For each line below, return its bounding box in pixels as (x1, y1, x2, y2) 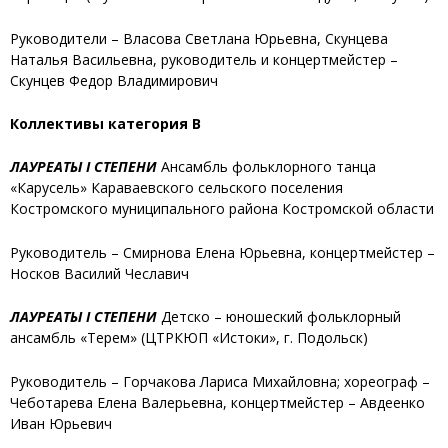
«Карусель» (10, 178, 87, 198)
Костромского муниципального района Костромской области (10, 199, 434, 219)
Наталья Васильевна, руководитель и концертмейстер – (10, 49, 398, 69)
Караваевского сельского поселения (87, 178, 343, 198)
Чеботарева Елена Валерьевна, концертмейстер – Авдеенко (10, 392, 425, 412)
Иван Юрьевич (10, 413, 112, 433)
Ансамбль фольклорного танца (157, 157, 376, 177)
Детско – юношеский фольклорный (157, 307, 401, 327)
